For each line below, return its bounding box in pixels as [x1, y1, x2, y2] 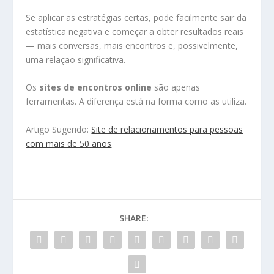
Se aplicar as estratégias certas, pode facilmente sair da [26, 12, 247, 24]
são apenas [152, 81, 201, 94]
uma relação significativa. [26, 54, 126, 66]
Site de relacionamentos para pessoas [91, 123, 243, 135]
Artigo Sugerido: [26, 123, 92, 135]
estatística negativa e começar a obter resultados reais [26, 26, 244, 38]
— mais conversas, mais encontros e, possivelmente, [26, 40, 239, 52]
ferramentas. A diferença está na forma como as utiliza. [26, 95, 247, 108]
